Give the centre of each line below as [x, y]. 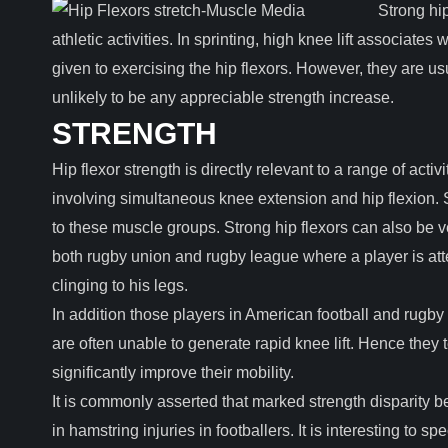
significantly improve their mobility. [173, 372]
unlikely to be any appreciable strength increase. [223, 97]
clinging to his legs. [120, 285]
